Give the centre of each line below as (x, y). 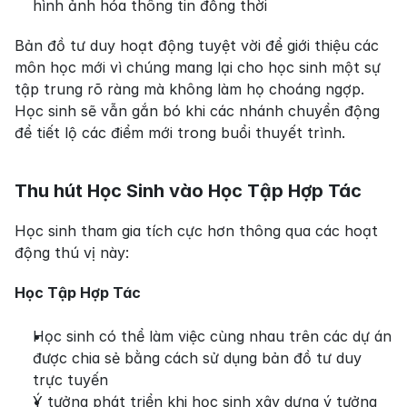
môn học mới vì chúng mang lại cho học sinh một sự (198, 68)
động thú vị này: (72, 253)
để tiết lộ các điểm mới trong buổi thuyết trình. (180, 133)
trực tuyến (70, 380)
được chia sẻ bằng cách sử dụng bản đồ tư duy (197, 358)
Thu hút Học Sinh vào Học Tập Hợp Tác (188, 191)
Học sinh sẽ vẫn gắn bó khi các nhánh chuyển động (197, 111)
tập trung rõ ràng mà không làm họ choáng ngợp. (189, 89)
